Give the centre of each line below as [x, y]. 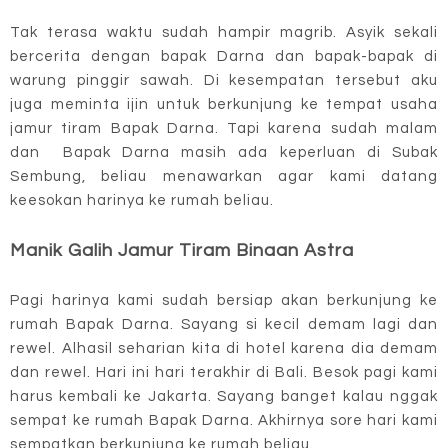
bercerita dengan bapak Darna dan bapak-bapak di [224, 56]
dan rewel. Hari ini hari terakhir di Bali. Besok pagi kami [224, 372]
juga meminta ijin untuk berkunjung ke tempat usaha [224, 104]
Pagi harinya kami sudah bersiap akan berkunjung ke [224, 300]
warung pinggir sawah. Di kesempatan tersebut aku [224, 80]
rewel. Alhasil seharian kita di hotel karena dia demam [224, 348]
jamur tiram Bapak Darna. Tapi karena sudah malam [224, 128]
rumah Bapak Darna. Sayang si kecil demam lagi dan [224, 324]
